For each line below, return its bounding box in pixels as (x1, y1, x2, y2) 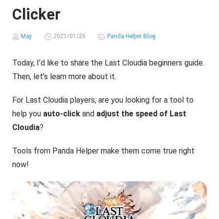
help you (12, 109, 44, 119)
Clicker (12, 6, 61, 23)
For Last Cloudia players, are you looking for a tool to (12, 95, 194, 105)
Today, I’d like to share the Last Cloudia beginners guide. (12, 58, 205, 68)
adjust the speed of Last (96, 109, 187, 119)
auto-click (43, 109, 81, 119)
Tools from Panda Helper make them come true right (12, 146, 195, 156)
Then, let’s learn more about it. (12, 72, 117, 82)
